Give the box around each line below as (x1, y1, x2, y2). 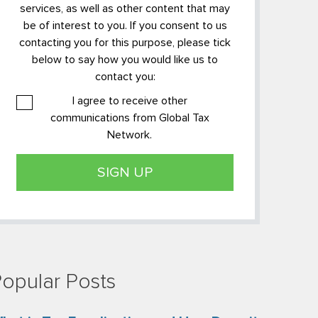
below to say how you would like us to (32, 54, 218, 65)
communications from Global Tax (50, 112, 209, 124)
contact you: (94, 71, 155, 82)
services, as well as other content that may (20, 3, 230, 14)
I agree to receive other (72, 95, 187, 106)
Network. (107, 129, 152, 141)
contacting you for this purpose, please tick (19, 37, 231, 48)
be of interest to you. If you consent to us (23, 20, 227, 31)
